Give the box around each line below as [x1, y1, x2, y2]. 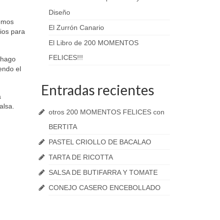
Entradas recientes [41, 82, 154, 98]
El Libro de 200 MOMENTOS [48, 39, 138, 47]
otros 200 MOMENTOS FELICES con [48, 108, 165, 116]
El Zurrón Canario [48, 24, 104, 31]
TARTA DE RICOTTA [48, 153, 113, 161]
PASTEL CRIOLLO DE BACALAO [48, 138, 151, 146]
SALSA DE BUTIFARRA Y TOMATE [48, 168, 158, 176]
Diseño [48, 8, 70, 16]
